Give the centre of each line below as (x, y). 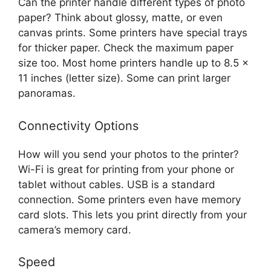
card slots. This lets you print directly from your (132, 214)
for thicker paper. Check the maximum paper (126, 48)
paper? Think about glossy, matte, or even (120, 18)
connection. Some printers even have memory (129, 199)
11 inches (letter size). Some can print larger (124, 78)
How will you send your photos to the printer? (129, 154)
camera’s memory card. (75, 230)
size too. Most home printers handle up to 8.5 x (133, 63)
